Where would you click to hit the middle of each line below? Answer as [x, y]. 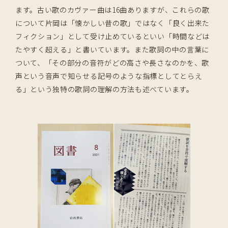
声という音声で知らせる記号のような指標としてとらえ [109, 76]
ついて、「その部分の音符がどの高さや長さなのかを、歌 [112, 63]
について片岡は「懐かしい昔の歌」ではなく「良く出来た [112, 23]
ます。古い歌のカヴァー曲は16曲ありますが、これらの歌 [112, 10]
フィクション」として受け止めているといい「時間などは [112, 36]
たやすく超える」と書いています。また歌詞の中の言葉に [112, 50]
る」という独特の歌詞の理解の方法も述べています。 [104, 89]
